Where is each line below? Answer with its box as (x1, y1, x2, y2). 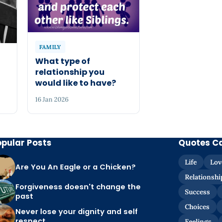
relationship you (35, 66, 105, 78)
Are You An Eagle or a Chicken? (15, 162, 136, 172)
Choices (185, 202, 210, 212)
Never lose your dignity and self (15, 207, 138, 217)
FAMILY (39, 43, 61, 51)
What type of (35, 55, 90, 67)
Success (185, 187, 211, 197)
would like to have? (35, 77, 116, 89)
